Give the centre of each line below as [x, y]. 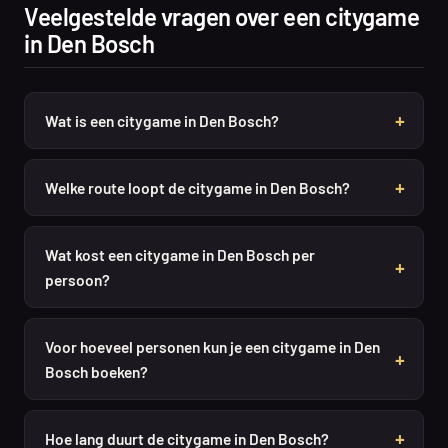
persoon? [77, 279]
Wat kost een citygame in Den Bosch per [180, 254]
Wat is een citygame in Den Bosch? [162, 120]
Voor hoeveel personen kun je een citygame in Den [212, 346]
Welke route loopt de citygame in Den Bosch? [197, 187]
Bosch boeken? [96, 371]
